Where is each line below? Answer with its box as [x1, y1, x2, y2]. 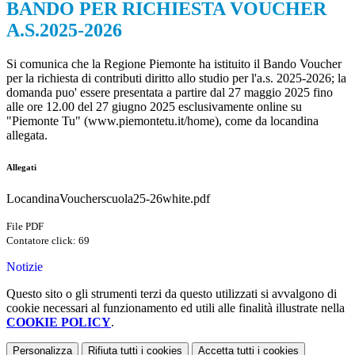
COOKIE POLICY [6, 315, 111, 330]
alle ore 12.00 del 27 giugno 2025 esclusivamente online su [6, 100, 302, 114]
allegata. [6, 128, 48, 143]
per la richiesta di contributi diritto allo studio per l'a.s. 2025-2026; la [6, 71, 346, 86]
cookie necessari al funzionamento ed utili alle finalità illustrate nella [6, 301, 345, 315]
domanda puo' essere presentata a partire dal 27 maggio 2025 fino [6, 86, 333, 100]
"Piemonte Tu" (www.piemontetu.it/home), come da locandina [6, 114, 319, 128]
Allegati [6, 162, 36, 173]
